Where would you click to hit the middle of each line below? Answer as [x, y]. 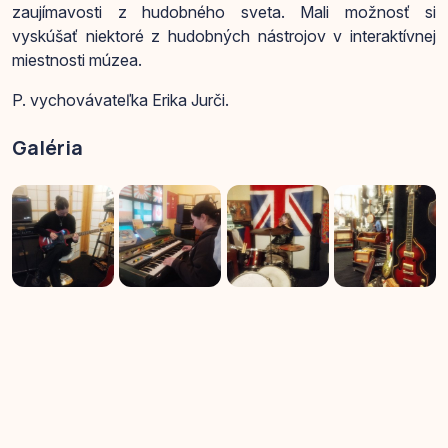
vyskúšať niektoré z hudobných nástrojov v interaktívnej [224, 36]
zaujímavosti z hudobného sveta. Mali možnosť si [224, 12]
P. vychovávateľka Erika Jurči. [120, 100]
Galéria [47, 148]
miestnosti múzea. [79, 60]
